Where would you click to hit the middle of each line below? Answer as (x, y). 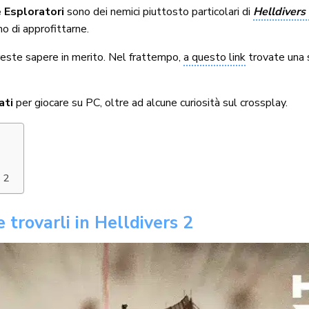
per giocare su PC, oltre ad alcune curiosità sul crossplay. (151, 102)
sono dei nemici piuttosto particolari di (159, 11)
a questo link (215, 57)
